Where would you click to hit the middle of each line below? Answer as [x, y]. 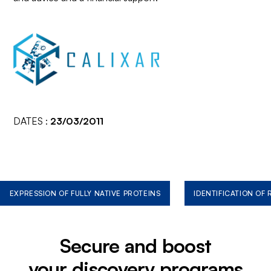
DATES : [32, 121]
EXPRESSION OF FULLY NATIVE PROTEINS [85, 193]
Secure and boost [135, 245]
